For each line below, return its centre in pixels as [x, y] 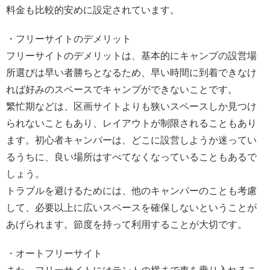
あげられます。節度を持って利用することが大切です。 [127, 224]
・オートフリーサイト [54, 253]
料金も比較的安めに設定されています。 [93, 10]
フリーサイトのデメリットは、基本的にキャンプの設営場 [131, 55]
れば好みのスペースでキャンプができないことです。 [122, 89]
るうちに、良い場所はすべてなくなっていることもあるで [131, 157]
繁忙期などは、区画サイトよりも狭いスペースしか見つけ [131, 106]
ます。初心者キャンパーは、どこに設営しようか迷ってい [131, 140]
